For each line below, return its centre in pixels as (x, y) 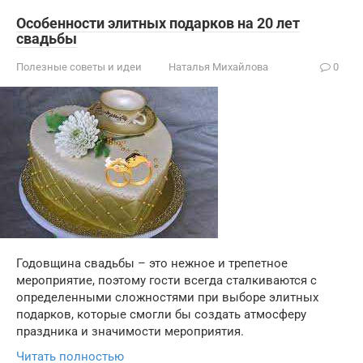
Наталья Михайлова (218, 67)
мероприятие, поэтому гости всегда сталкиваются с (167, 280)
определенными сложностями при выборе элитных (167, 297)
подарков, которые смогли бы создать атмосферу (161, 314)
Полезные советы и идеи (79, 67)
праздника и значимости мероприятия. (130, 331)
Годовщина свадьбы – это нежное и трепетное (152, 263)
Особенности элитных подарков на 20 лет (158, 23)
